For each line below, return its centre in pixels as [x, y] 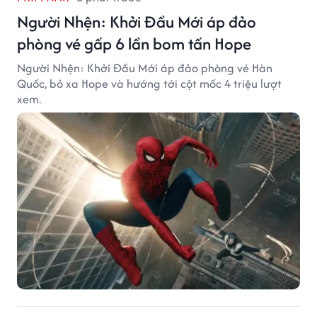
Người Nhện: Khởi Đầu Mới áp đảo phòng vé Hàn [145, 68]
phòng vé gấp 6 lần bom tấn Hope [134, 43]
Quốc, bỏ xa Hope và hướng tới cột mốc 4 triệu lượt [149, 83]
